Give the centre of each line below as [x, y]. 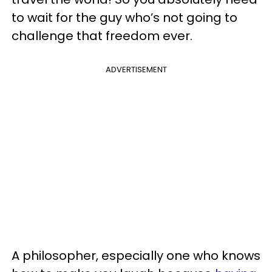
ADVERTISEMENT [136, 69]
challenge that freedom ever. [102, 36]
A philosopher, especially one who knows [136, 255]
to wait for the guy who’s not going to [124, 17]
